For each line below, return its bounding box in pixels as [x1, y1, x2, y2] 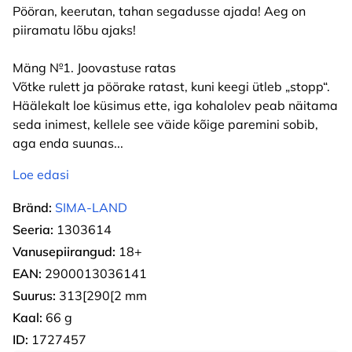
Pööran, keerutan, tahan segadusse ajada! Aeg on [13, 2, 306, 19]
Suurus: [13, 287, 56, 303]
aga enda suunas [13, 134, 114, 151]
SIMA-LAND [55, 199, 127, 215]
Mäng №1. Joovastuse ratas [13, 59, 176, 75]
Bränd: [13, 199, 52, 215]
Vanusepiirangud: [13, 243, 115, 259]
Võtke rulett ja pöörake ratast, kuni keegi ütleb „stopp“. [13, 78, 330, 94]
